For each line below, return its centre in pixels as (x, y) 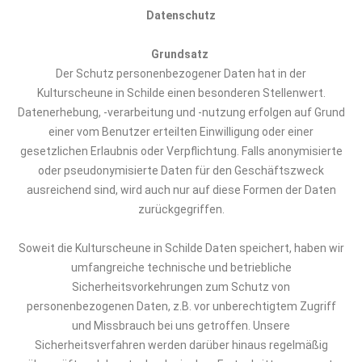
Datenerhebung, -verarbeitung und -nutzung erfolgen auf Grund (181, 112)
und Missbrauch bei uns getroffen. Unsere (181, 326)
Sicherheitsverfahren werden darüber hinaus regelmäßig (181, 345)
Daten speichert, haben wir (273, 248)
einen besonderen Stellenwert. (245, 93)
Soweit (38, 248)
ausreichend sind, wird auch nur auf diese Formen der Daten (181, 190)
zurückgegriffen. (181, 209)
